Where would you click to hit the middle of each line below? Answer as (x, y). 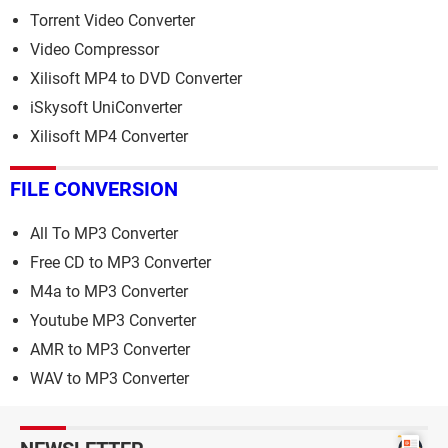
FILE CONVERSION (94, 188)
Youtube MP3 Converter (113, 320)
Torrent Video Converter (112, 21)
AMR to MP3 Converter (110, 349)
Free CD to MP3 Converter (120, 262)
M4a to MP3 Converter (109, 291)
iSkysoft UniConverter (106, 108)
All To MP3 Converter (104, 233)
